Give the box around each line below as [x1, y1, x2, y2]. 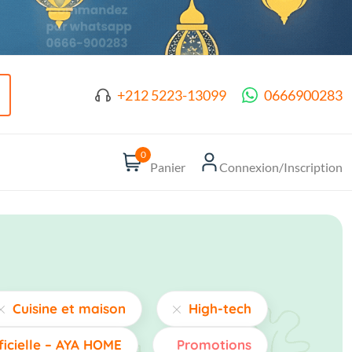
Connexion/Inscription [219, 159, 343, 174]
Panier [150, 159, 185, 174]
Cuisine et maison [13, 300, 126, 317]
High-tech [189, 300, 251, 317]
